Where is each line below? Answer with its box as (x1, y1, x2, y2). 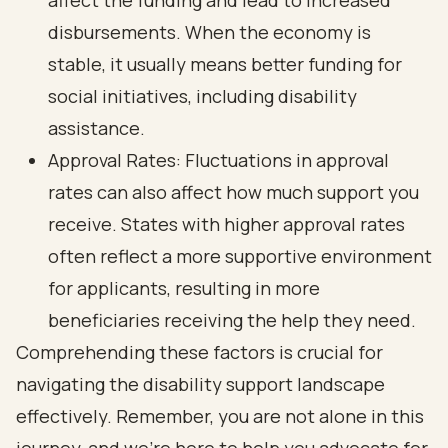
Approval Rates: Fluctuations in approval (48, 148, 389, 172)
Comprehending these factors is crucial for (16, 340, 383, 364)
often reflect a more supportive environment (48, 244, 432, 268)
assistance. (48, 116, 145, 140)
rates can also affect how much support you (48, 180, 419, 204)
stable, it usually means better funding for (48, 52, 402, 76)
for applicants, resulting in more (48, 276, 320, 300)
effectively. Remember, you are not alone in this (16, 404, 424, 428)
